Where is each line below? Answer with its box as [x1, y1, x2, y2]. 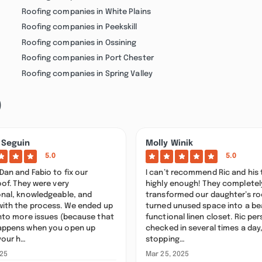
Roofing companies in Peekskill [21, 23, 137, 32]
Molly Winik [146, 139, 194, 148]
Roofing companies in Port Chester [21, 54, 154, 63]
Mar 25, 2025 [146, 251, 189, 258]
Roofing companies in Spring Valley [21, 69, 153, 78]
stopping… [146, 235, 185, 243]
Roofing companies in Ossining [21, 38, 137, 47]
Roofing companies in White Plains [21, 8, 151, 16]
